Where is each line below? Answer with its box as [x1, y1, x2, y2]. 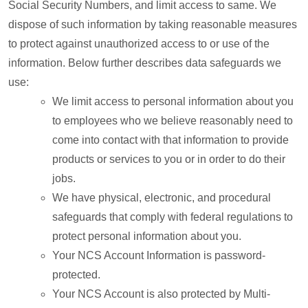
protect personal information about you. [52, 230, 241, 242]
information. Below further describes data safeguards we [8, 57, 281, 69]
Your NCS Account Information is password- [52, 250, 265, 261]
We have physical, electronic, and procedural [52, 192, 271, 203]
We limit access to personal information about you [52, 96, 294, 107]
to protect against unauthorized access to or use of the [8, 38, 269, 49]
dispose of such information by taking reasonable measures [8, 19, 297, 30]
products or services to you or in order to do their [52, 153, 285, 165]
